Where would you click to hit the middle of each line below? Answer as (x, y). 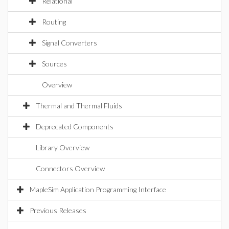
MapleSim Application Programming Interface (98, 189)
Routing (54, 22)
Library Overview (63, 147)
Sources (54, 64)
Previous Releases (58, 210)
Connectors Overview (70, 168)
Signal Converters (70, 43)
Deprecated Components (75, 127)
